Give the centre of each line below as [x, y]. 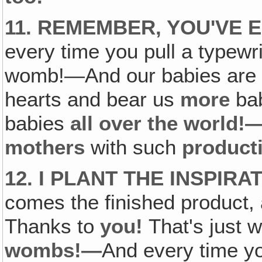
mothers [48, 147]
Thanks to [53, 226]
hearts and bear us [93, 99]
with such [137, 147]
